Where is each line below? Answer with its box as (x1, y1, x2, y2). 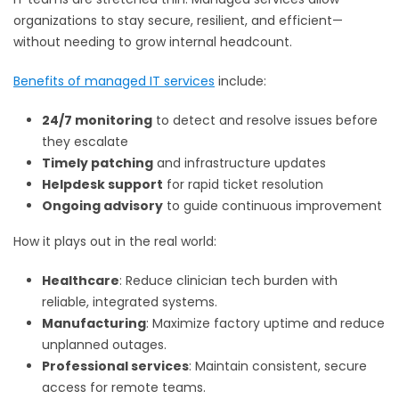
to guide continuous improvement (163, 197, 382, 216)
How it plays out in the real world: (13, 232, 216, 251)
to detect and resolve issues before (152, 111, 378, 130)
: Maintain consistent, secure (189, 357, 367, 376)
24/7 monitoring (42, 111, 152, 130)
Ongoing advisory (42, 197, 163, 216)
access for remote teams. (42, 379, 206, 397)
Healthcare (42, 272, 119, 290)
